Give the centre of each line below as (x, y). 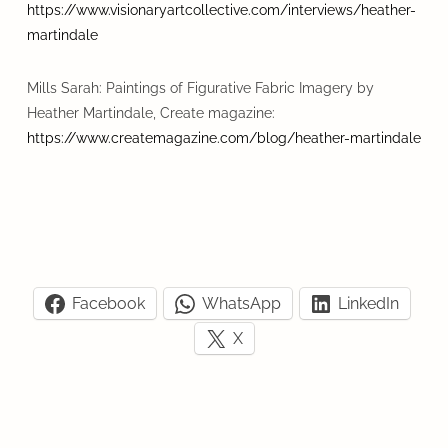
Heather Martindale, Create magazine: (150, 112)
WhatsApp (241, 304)
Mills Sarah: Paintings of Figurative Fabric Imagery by (200, 87)
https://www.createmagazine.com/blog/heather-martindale (223, 137)
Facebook (108, 304)
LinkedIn (368, 304)
